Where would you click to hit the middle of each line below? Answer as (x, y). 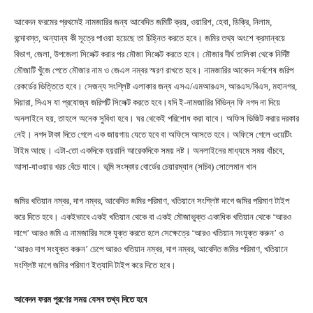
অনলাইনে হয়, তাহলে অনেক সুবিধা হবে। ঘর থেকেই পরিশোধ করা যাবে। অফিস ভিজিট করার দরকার (156, 118)
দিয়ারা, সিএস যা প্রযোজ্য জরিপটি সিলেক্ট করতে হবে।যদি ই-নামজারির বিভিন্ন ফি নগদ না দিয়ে (147, 102)
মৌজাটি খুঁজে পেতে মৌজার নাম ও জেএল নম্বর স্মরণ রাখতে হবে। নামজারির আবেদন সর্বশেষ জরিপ (154, 70)
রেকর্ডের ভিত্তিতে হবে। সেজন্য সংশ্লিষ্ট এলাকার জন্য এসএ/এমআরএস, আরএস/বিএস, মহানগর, (155, 86)
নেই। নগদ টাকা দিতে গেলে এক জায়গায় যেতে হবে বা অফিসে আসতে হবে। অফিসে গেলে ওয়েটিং (153, 134)
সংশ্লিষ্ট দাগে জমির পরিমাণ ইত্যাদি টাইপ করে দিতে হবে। (96, 265)
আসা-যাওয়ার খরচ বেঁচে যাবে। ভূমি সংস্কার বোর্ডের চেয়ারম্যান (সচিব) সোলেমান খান (135, 166)
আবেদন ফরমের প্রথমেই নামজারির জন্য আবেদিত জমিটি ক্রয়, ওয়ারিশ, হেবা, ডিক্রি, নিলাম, (143, 22)
